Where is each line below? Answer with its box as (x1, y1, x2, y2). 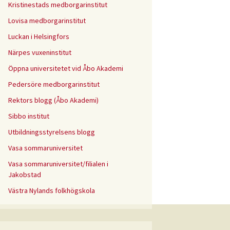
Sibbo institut (8, 111, 49, 121)
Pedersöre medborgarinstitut (8, 80, 100, 89)
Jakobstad (8, 170, 41, 179)
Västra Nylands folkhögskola (8, 186, 95, 195)
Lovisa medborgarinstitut (8, 16, 86, 25)
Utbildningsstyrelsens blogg (8, 127, 95, 137)
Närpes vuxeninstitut (8, 48, 71, 57)
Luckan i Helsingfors (8, 32, 69, 41)
